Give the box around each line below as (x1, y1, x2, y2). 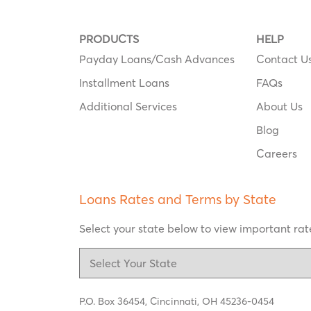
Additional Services (79, 99, 177, 113)
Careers (255, 146, 297, 160)
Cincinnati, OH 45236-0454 (150, 295, 274, 308)
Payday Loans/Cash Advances (79, 52, 235, 66)
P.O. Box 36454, (79, 295, 150, 308)
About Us (255, 99, 303, 113)
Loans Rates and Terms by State (79, 191, 276, 208)
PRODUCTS (79, 32, 139, 46)
